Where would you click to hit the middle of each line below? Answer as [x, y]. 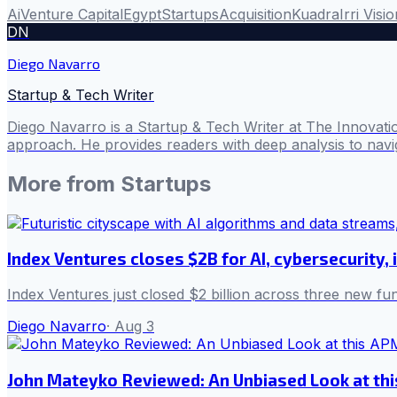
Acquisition [255, 14]
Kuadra [315, 14]
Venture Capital [72, 14]
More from [64, 183]
